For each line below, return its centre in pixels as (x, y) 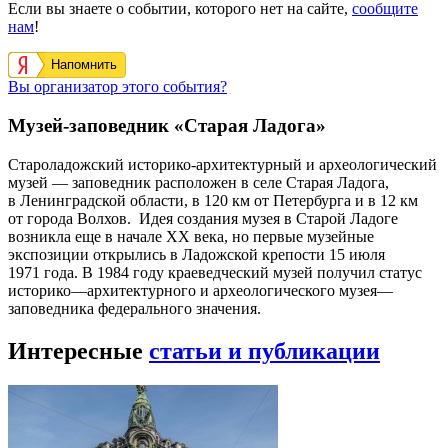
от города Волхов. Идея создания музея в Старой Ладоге (203, 218)
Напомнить (84, 65)
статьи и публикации (264, 350)
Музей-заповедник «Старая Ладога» (167, 126)
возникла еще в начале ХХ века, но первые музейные (191, 236)
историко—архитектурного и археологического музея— (200, 290)
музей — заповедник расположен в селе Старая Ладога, (198, 182)
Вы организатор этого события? (117, 87)
